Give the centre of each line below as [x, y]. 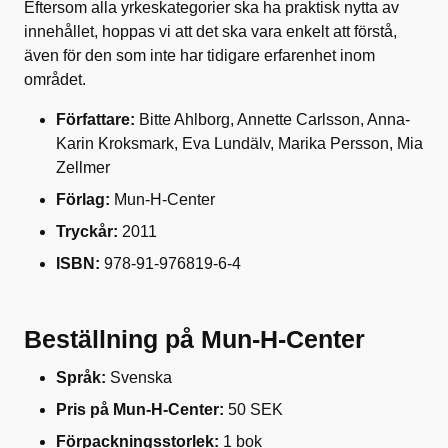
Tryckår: [89, 231]
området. [55, 79]
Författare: [97, 119]
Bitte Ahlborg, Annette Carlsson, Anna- [274, 119]
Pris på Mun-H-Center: [140, 409]
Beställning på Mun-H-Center [194, 338]
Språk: [81, 377]
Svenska [139, 377]
